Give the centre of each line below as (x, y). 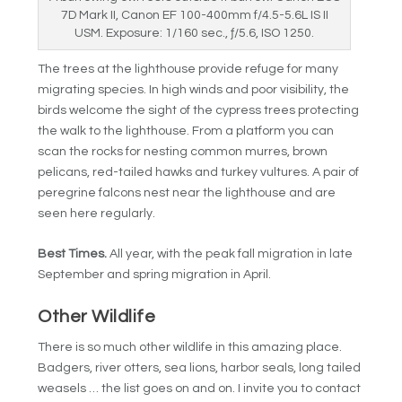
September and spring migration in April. (155, 275)
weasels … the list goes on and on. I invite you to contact (200, 389)
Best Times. (74, 254)
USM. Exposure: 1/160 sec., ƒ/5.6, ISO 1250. (195, 33)
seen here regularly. (97, 213)
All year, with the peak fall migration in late (232, 254)
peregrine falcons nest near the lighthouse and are (187, 192)
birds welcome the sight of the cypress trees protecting (199, 110)
